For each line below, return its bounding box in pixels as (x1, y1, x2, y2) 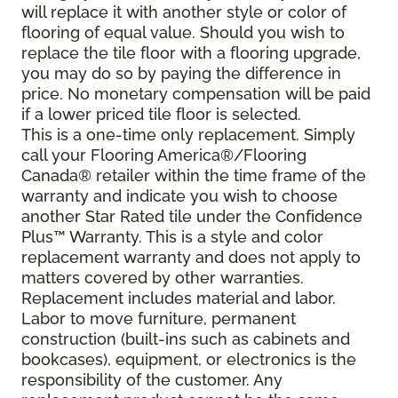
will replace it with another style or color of (21, 3, 346, 22)
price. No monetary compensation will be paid (21, 84, 370, 104)
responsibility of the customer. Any (21, 370, 283, 390)
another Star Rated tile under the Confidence (21, 207, 362, 227)
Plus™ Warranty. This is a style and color (21, 227, 323, 247)
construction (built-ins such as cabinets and (21, 330, 350, 349)
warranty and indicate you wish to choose (21, 187, 338, 206)
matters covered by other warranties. (21, 268, 304, 288)
